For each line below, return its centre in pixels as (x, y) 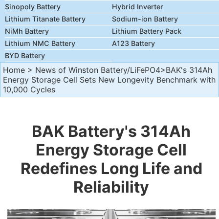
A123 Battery (133, 43)
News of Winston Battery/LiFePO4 (98, 70)
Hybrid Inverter (138, 7)
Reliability (111, 187)
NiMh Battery (27, 31)
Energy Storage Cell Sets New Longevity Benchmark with (109, 80)
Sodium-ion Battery (145, 19)
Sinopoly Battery (33, 7)
